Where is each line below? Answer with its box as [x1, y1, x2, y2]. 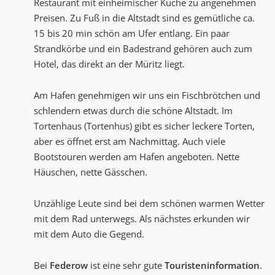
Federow [50, 259, 88, 272]
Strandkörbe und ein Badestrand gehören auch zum [34, 42, 252, 55]
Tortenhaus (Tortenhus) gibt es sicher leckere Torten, [34, 120, 255, 133]
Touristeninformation [165, 259, 260, 272]
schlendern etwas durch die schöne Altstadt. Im [34, 104, 233, 117]
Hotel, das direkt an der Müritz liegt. [34, 58, 185, 71]
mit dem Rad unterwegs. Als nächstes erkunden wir [34, 212, 250, 225]
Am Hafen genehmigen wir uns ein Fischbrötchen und [34, 89, 260, 102]
